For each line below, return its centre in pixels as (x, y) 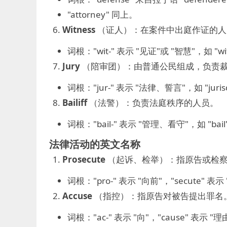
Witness (79, 30)
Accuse (77, 196)
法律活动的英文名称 (95, 144)
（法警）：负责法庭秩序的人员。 (153, 103)
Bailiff (74, 103)
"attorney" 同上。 (102, 14)
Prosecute (84, 159)
